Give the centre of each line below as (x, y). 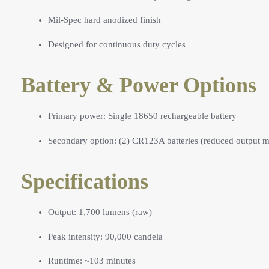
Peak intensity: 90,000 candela (105, 236)
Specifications (85, 181)
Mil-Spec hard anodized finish (104, 20)
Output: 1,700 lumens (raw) (100, 212)
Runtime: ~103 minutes (92, 261)
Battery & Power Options (139, 85)
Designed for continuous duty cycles (117, 44)
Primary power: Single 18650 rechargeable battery (142, 116)
